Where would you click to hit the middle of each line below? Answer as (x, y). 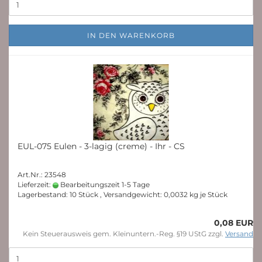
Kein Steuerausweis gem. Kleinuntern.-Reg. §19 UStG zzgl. (124, 234)
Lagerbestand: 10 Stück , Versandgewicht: (91, 194)
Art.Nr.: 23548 (42, 175)
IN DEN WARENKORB (131, 35)
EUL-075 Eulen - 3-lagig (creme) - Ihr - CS (101, 146)
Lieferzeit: (35, 185)
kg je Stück (208, 194)
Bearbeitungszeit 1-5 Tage (104, 185)
